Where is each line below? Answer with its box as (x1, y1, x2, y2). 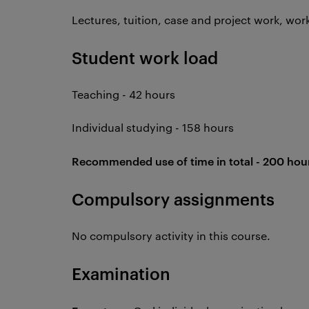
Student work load (72, 46, 218, 68)
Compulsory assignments (72, 188, 275, 210)
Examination (72, 262, 170, 284)
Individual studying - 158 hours (72, 120, 234, 134)
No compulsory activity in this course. (72, 228, 273, 243)
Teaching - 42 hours (72, 87, 175, 101)
